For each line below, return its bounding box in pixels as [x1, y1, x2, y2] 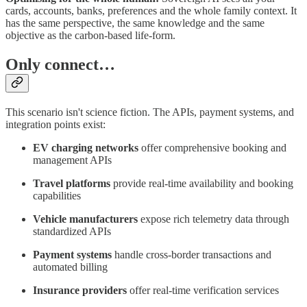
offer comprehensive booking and [138, 141, 286, 153]
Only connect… [5, 55, 115, 73]
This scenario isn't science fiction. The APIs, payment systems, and [5, 106, 294, 118]
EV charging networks [33, 141, 138, 153]
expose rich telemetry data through [138, 212, 289, 225]
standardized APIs [33, 225, 111, 237]
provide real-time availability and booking [110, 177, 293, 189]
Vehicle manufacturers [33, 212, 138, 225]
